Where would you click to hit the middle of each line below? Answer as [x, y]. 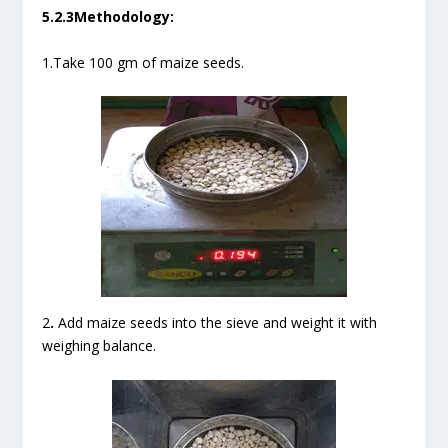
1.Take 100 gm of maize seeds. [143, 62]
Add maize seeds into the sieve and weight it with [216, 323]
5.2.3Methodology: [108, 17]
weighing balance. [99, 346]
